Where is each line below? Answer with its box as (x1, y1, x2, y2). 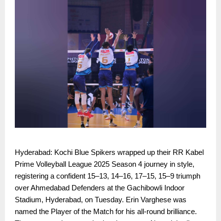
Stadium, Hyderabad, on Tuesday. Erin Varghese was (15, 196, 186, 204)
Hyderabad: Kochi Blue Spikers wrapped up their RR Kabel (15, 148, 204, 157)
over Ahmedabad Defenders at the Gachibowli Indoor (15, 184, 184, 192)
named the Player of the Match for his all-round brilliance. (15, 208, 197, 216)
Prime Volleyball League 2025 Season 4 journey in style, (15, 160, 194, 169)
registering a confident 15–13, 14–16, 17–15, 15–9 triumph (15, 172, 200, 181)
